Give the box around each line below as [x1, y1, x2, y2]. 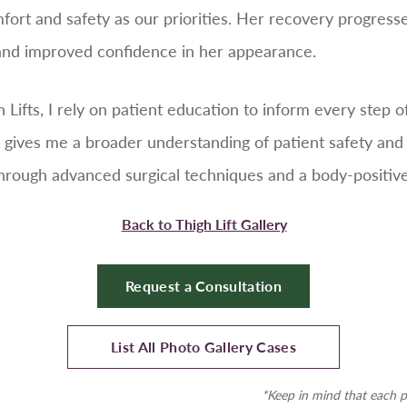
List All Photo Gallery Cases [111, 336, 296, 358]
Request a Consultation [124, 275, 283, 297]
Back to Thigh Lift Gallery [121, 213, 287, 235]
